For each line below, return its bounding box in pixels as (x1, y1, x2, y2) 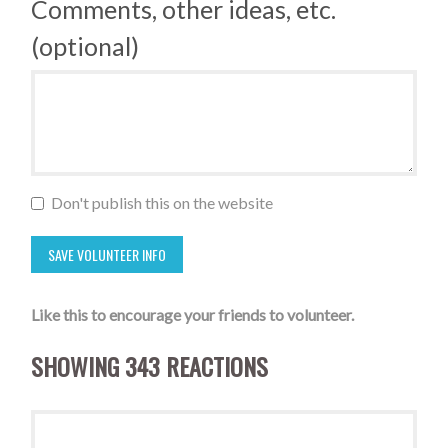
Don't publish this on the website (48, 192, 274, 212)
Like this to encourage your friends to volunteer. (31, 304, 355, 324)
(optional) (31, 30, 140, 61)
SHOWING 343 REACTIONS (31, 347, 269, 384)
